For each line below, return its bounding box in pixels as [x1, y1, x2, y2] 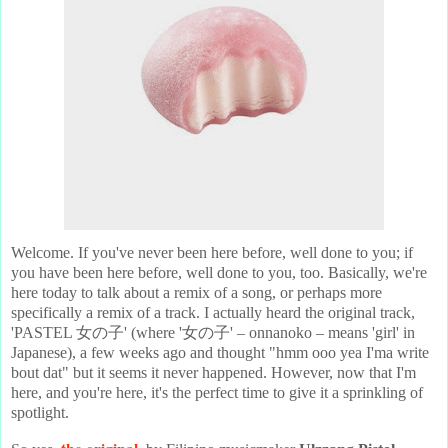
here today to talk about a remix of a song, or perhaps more [11, 283, 382, 301]
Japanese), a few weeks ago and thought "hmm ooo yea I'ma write [11, 343, 429, 361]
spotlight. [11, 403, 69, 421]
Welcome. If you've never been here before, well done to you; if [11, 243, 413, 261]
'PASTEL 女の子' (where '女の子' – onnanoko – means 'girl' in [11, 323, 415, 341]
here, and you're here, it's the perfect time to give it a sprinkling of [11, 383, 423, 401]
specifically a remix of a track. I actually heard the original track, [11, 303, 415, 321]
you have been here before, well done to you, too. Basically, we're [11, 263, 427, 281]
